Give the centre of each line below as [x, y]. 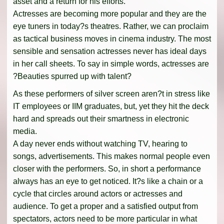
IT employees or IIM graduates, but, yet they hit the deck [111, 106]
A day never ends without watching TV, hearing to [100, 143]
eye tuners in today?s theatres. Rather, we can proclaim [111, 26]
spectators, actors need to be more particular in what [105, 218]
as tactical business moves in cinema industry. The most [112, 38]
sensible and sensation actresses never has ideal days [110, 51]
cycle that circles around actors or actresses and [98, 193]
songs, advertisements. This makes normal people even [111, 156]
